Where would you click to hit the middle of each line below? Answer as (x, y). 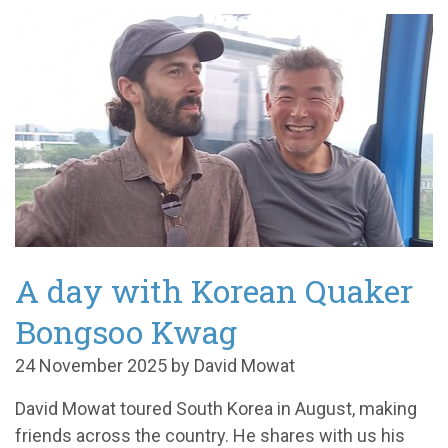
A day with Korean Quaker (214, 290)
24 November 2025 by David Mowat (155, 365)
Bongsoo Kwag (126, 331)
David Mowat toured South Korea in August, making (216, 408)
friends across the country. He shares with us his (210, 435)
